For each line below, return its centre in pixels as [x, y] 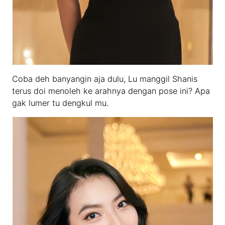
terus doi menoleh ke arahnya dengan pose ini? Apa [111, 91]
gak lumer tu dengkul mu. [61, 103]
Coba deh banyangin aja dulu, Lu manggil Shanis [105, 79]
